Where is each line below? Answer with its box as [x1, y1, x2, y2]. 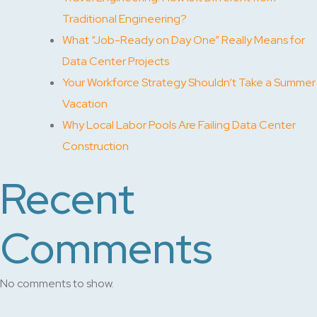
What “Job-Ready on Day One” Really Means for [62, 32, 305, 47]
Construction [62, 138, 129, 154]
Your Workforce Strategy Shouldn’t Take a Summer [62, 74, 316, 90]
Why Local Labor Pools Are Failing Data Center [62, 117, 296, 132]
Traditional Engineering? [62, 11, 187, 26]
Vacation [62, 96, 108, 111]
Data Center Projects [62, 53, 169, 69]
